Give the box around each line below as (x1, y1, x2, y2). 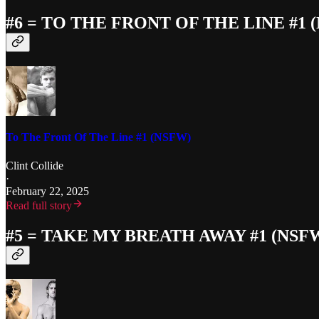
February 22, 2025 (6, 184, 89, 197)
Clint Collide (6, 159, 63, 172)
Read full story (6, 199, 72, 211)
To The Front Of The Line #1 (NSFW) (6, 131, 191, 144)
